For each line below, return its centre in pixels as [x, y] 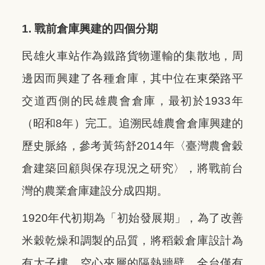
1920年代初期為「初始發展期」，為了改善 [132, 218]
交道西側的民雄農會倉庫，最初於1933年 [132, 101]
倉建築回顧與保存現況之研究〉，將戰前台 [132, 169]
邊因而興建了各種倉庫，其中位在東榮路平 [132, 79]
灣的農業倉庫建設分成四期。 [95, 191]
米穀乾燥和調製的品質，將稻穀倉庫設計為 [132, 241]
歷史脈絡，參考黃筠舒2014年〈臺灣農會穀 [132, 146]
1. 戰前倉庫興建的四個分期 [90, 29]
